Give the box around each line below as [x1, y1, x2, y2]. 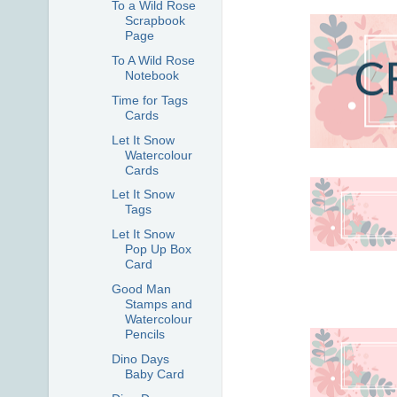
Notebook [124, 68, 179, 83]
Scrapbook [124, 13, 185, 28]
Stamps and [124, 297, 192, 311]
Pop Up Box [124, 242, 191, 257]
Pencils [124, 327, 165, 341]
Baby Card [124, 366, 184, 381]
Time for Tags [111, 92, 188, 107]
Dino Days [111, 351, 169, 366]
